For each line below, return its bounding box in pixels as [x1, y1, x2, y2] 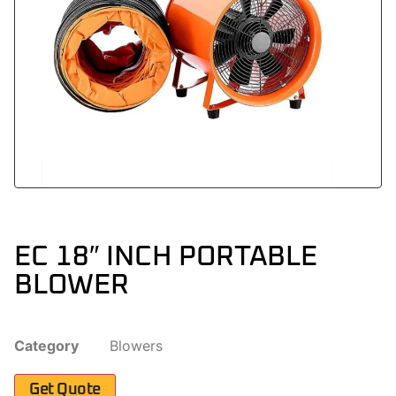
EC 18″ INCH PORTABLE [14, 242, 317, 271]
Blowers [110, 336, 163, 354]
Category [14, 336, 79, 354]
